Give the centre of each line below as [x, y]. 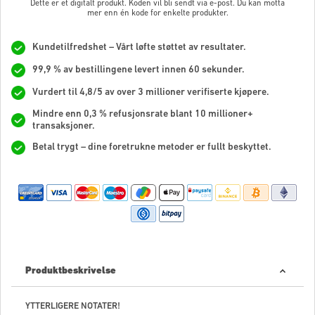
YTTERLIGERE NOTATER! [73, 306]
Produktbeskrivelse [71, 271]
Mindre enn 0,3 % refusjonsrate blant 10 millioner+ [143, 114]
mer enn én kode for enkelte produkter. [157, 13]
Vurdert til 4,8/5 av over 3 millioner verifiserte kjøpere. [151, 93]
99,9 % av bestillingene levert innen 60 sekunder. [139, 70]
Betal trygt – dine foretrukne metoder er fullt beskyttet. [152, 148]
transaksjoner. [64, 126]
